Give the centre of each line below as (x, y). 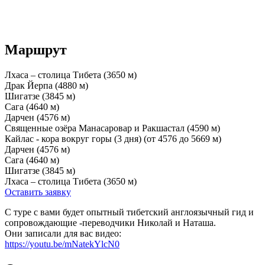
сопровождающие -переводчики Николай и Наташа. (110, 222)
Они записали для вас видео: (63, 233)
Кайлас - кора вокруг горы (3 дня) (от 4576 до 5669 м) (113, 138)
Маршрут (36, 49)
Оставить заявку (38, 192)
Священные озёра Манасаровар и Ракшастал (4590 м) (112, 128)
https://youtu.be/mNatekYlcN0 (62, 244)
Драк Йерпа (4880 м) (46, 85)
